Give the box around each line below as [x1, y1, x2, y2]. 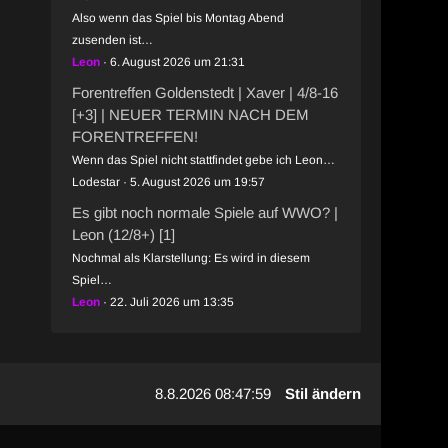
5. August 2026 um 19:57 [129, 175, 265, 189]
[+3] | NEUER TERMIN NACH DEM [71, 106, 309, 123]
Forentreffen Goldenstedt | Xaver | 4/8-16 [71, 84, 338, 101]
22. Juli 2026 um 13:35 [109, 295, 234, 309]
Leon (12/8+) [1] [71, 226, 175, 243]
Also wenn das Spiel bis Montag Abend [71, 11, 284, 25]
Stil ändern [284, 385, 361, 402]
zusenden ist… [71, 33, 153, 47]
